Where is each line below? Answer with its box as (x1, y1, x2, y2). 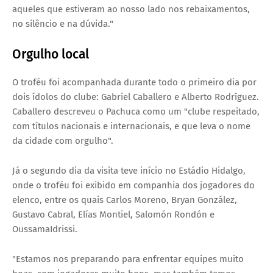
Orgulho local (12, 46, 89, 63)
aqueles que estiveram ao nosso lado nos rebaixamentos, (12, 4, 250, 15)
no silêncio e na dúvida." (12, 18, 113, 30)
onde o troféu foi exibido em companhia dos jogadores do (12, 180, 255, 191)
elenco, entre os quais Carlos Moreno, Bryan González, (12, 194, 237, 206)
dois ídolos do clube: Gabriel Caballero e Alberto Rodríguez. (12, 91, 259, 103)
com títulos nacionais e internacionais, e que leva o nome (12, 121, 250, 132)
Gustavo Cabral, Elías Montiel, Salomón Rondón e (12, 209, 214, 221)
